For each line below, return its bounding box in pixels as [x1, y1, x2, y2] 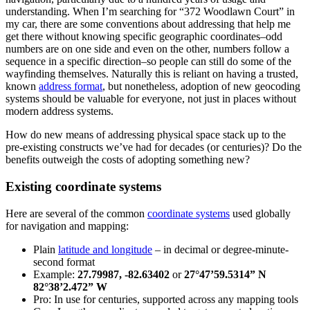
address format [39, 80, 102, 93]
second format [33, 255, 95, 268]
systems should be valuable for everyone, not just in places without [6, 93, 296, 105]
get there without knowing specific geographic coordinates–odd [6, 30, 282, 43]
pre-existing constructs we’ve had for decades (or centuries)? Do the [6, 141, 302, 154]
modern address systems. [6, 105, 113, 118]
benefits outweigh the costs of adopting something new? [6, 154, 250, 166]
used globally [230, 207, 291, 219]
